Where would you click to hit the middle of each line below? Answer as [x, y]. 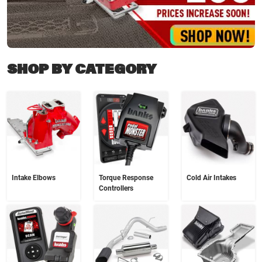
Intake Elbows [34, 177]
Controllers [116, 188]
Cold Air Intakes [211, 177]
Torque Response [126, 177]
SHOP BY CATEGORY [82, 68]
